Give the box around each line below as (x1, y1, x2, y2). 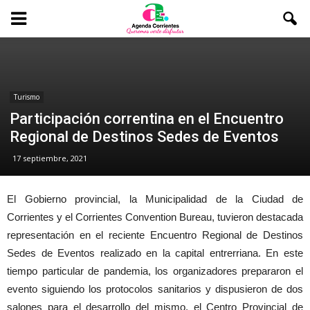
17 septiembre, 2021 (12, 153, 87, 163)
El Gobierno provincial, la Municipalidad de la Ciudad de (7, 193, 303, 205)
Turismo (14, 92, 39, 102)
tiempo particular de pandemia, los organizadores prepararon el (7, 265, 303, 277)
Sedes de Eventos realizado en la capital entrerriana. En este (7, 247, 303, 259)
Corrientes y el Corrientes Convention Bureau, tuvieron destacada (7, 211, 303, 223)
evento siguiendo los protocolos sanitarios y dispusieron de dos (7, 283, 303, 295)
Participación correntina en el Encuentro (10, 110, 284, 127)
